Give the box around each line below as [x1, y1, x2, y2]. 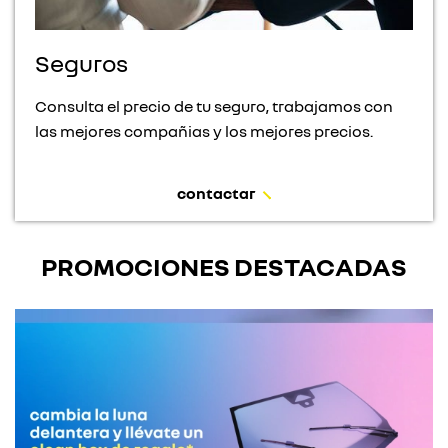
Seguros [35, 47, 128, 77]
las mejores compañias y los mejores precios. [35, 120, 373, 141]
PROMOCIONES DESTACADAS [41, 250, 407, 282]
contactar [176, 182, 256, 203]
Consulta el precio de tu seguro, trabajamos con [35, 95, 393, 116]
